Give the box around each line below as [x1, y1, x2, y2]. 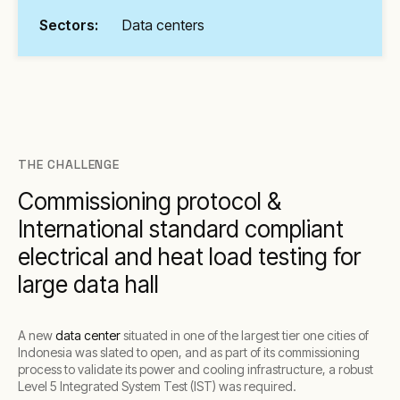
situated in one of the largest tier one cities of [121, 328, 369, 343]
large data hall [18, 271, 159, 298]
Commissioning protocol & [18, 187, 281, 215]
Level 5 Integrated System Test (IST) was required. [18, 379, 296, 394]
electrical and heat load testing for [18, 243, 361, 271]
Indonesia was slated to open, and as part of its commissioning [18, 345, 360, 360]
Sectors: [39, 16, 98, 34]
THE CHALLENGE [18, 156, 120, 172]
